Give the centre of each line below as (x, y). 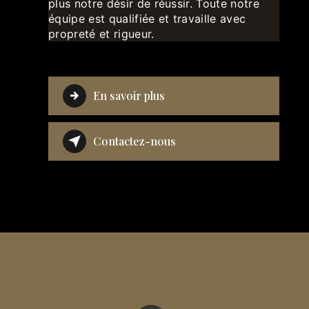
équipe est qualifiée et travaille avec (147, 18)
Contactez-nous (135, 141)
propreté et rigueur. (101, 33)
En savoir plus (129, 95)
